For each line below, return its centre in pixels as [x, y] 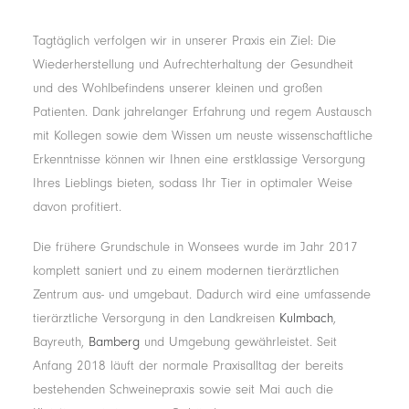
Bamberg [114, 342]
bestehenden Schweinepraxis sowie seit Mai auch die [183, 389]
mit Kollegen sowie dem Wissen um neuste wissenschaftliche [203, 136]
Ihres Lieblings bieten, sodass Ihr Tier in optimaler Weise [193, 183]
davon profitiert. [77, 207]
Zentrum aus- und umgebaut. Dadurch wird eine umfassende [202, 294]
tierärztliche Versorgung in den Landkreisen [156, 318]
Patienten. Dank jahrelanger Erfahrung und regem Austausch [202, 112]
